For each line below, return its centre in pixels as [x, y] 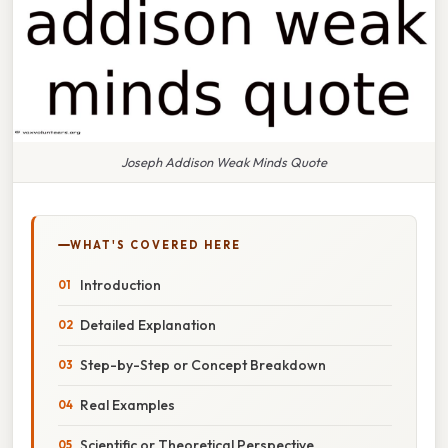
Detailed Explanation [148, 324]
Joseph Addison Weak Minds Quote [224, 161]
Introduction [120, 284]
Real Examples [127, 404]
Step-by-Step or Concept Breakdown [203, 364]
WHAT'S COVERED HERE [155, 244]
